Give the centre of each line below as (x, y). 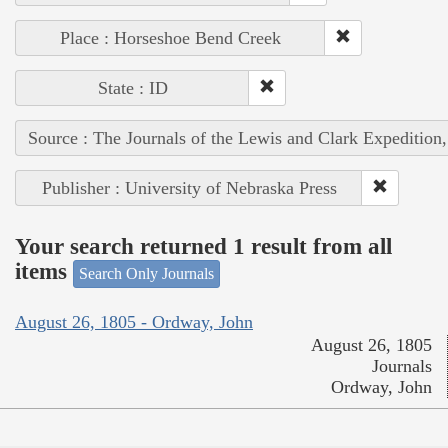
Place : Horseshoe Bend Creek (170, 37)
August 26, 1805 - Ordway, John (134, 322)
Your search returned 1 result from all (203, 247)
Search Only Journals (146, 273)
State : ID (132, 87)
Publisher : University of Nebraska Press (189, 187)
